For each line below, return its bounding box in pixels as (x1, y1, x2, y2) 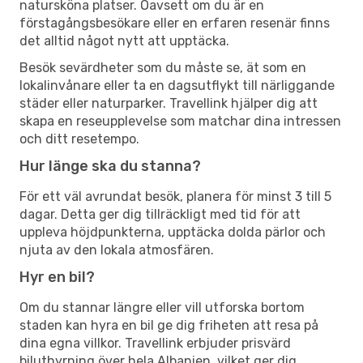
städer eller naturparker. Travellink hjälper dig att (19, 95, 318, 111)
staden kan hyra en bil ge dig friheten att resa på (19, 317, 318, 333)
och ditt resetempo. (19, 130, 139, 147)
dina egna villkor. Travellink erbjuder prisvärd (19, 335, 291, 351)
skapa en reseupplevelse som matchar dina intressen (19, 113, 341, 129)
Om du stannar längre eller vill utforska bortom (19, 299, 305, 315)
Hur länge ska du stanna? (19, 156, 201, 175)
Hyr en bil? (19, 267, 95, 286)
